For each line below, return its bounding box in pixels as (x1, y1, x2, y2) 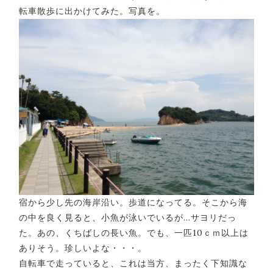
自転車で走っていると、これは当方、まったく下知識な (19, 258, 247, 269)
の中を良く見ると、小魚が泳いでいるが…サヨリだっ (19, 212, 236, 223)
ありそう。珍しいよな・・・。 (19, 243, 147, 253)
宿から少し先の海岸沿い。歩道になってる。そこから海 (19, 197, 247, 208)
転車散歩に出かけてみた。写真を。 (19, 5, 165, 16)
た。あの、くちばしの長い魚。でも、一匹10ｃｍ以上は (19, 227, 249, 238)
